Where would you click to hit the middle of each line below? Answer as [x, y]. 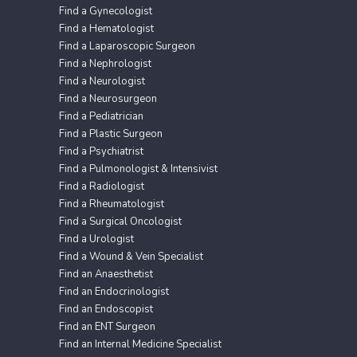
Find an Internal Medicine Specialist [140, 344]
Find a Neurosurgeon [108, 98]
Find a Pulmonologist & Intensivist [138, 169]
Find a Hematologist [106, 28]
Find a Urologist [96, 239]
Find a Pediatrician [101, 116]
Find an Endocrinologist [114, 291]
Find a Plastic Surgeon [111, 133]
